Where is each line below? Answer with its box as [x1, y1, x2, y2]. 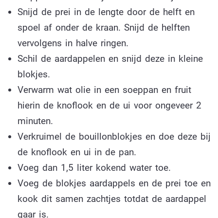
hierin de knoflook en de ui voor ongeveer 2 [17, 100, 201, 111]
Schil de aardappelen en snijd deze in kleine [17, 53, 203, 65]
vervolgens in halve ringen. [17, 37, 128, 49]
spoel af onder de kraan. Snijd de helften [17, 22, 190, 34]
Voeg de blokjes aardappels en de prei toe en [17, 178, 211, 189]
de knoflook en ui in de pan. [17, 146, 136, 158]
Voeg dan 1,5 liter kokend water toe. [17, 162, 171, 174]
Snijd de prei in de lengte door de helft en [17, 6, 195, 18]
